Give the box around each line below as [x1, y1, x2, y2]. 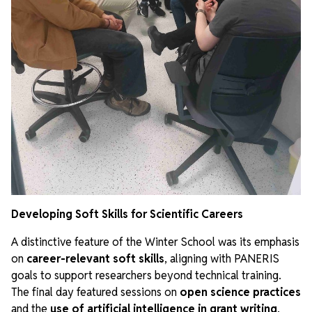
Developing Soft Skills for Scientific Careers [11, 206, 243, 221]
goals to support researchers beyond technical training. [11, 267, 281, 283]
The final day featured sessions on [11, 284, 180, 299]
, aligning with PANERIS [164, 251, 279, 266]
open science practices [180, 284, 301, 299]
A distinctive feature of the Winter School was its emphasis [11, 234, 299, 249]
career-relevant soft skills [26, 251, 164, 266]
